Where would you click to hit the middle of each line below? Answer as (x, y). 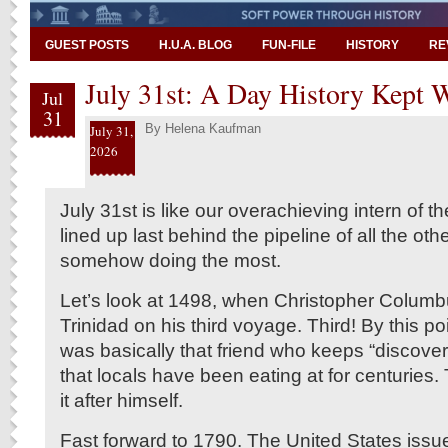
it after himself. (121, 400)
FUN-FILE (289, 45)
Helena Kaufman (213, 128)
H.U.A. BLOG (195, 45)
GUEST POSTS (87, 45)
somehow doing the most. (170, 260)
